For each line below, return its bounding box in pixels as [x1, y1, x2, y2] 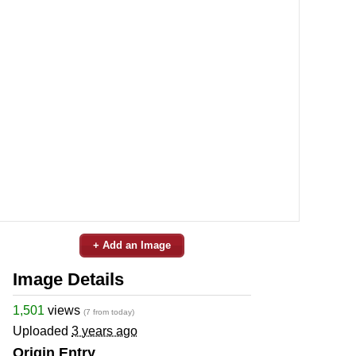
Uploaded [13, 323, 72, 338]
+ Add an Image [93, 238, 171, 251]
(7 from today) [83, 307, 134, 316]
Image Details [13, 269, 124, 289]
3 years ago [72, 323, 137, 338]
